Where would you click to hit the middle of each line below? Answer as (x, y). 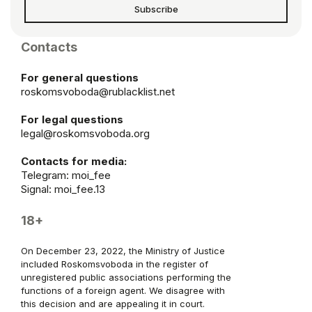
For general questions (80, 78)
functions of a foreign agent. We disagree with (123, 291)
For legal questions (72, 120)
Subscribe (156, 9)
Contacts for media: (74, 162)
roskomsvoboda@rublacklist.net (98, 92)
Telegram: (46, 175)
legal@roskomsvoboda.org (85, 134)
